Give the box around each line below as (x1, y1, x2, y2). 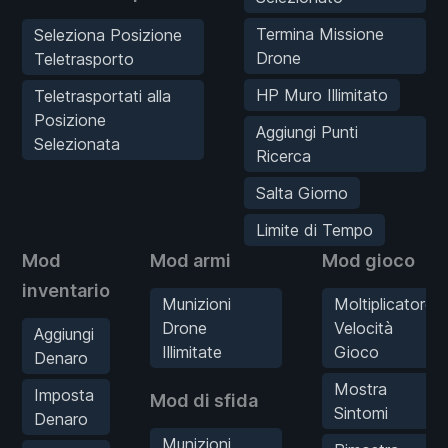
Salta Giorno (256, 182, 348, 203)
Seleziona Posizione (34, 24, 182, 45)
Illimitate (162, 341, 222, 362)
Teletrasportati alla (34, 85, 171, 106)
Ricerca (256, 145, 311, 166)
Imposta (34, 384, 94, 405)
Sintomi (334, 402, 388, 423)
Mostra (334, 378, 387, 399)
